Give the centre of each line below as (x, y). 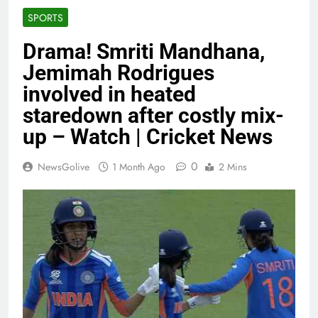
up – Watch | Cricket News (148, 137)
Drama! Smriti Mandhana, (144, 52)
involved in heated (109, 94)
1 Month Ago (139, 167)
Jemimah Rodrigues (119, 73)
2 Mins (233, 167)
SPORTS (45, 18)
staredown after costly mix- (153, 116)
